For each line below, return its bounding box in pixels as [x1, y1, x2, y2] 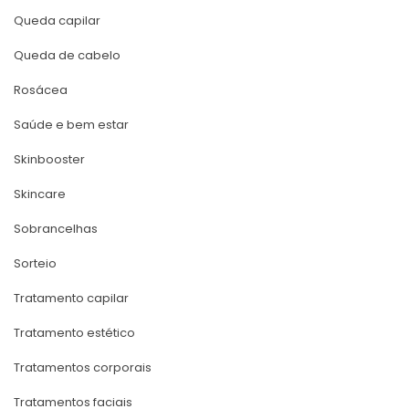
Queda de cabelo [14, 46, 121, 64]
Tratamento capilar [14, 288, 129, 307]
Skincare [14, 184, 66, 203]
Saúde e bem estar [14, 115, 129, 133]
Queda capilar [14, 11, 100, 29]
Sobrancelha [14, 219, 98, 237]
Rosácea [14, 80, 68, 99]
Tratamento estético [14, 323, 135, 341]
